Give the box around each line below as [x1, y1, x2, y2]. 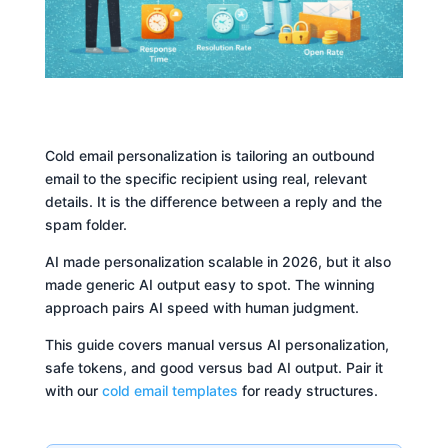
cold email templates [101, 381, 238, 399]
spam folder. [44, 215, 127, 233]
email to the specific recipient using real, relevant [44, 169, 367, 187]
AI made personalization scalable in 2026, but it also [44, 252, 391, 270]
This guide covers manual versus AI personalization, [44, 335, 389, 353]
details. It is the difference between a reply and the [44, 192, 382, 210]
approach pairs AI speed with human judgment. [44, 298, 359, 316]
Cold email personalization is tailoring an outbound [44, 146, 375, 164]
